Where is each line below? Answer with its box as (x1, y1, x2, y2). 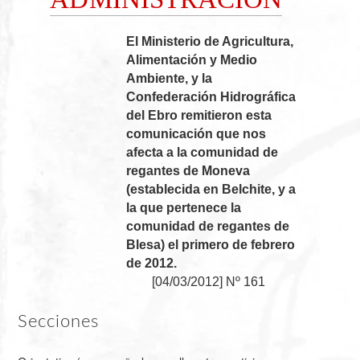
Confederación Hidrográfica (126, 89, 297, 104)
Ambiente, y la (126, 71, 213, 85)
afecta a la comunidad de (126, 145, 279, 159)
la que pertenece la (126, 200, 242, 215)
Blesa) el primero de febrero (126, 237, 296, 252)
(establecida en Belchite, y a (126, 182, 297, 196)
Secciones (18, 312, 100, 330)
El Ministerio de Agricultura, (126, 34, 294, 48)
